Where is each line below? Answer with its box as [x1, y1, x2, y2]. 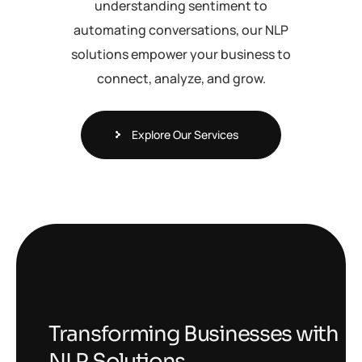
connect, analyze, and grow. [96, 69, 266, 87]
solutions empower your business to [71, 45, 291, 63]
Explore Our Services [132, 127, 238, 142]
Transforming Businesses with [48, 321, 339, 347]
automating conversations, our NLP [74, 21, 288, 39]
